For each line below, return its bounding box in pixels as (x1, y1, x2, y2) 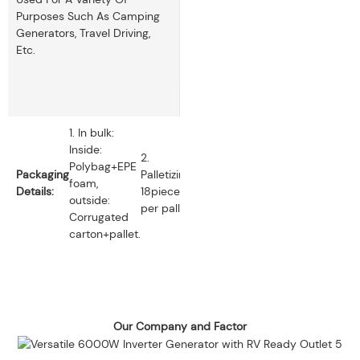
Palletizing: (141, 167, 197, 182)
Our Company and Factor (113, 318, 247, 333)
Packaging (16, 167, 69, 182)
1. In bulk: (69, 125, 114, 140)
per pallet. (141, 201, 193, 216)
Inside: (69, 141, 102, 157)
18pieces (141, 184, 186, 199)
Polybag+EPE (69, 158, 137, 174)
